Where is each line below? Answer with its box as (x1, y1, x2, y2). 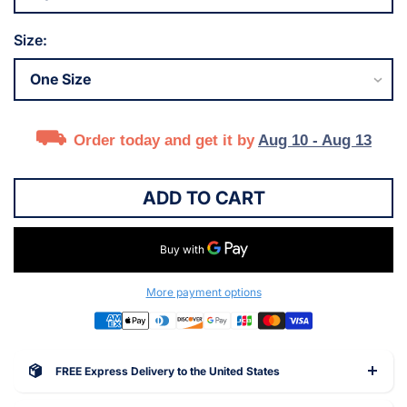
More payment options (145, 284, 262, 299)
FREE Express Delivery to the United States (55, 363, 280, 378)
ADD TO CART (142, 186, 265, 209)
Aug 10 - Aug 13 (258, 131, 372, 149)
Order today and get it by (74, 131, 254, 149)
